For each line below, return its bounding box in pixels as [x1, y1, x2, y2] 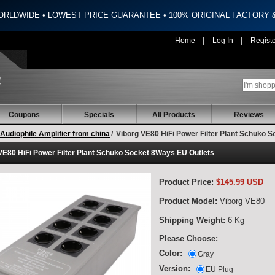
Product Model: [159, 197, 220, 206]
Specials [83, 110, 114, 120]
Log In [212, 36, 233, 45]
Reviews [233, 110, 264, 120]
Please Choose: [159, 234, 218, 244]
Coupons [8, 110, 40, 120]
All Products [152, 110, 195, 120]
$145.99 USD [214, 177, 263, 187]
